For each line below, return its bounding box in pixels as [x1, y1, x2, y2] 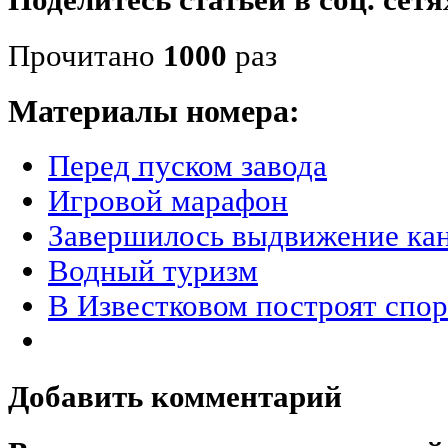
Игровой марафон [48, 183, 288, 218]
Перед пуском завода [48, 148, 327, 183]
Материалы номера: [8, 93, 300, 130]
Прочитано [8, 39, 163, 74]
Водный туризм [48, 253, 258, 288]
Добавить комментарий [8, 380, 342, 415]
